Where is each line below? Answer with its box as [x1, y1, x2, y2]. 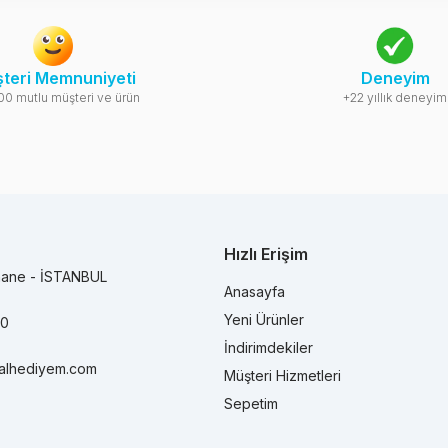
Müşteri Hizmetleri [224, 366, 341, 384]
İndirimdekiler [224, 338, 313, 356]
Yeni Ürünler [224, 310, 304, 328]
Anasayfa [224, 282, 285, 300]
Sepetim [224, 394, 278, 412]
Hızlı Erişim [224, 243, 308, 264]
